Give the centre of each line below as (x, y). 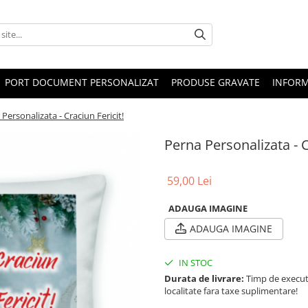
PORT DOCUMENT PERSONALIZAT (82, 82)
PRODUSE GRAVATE (216, 82)
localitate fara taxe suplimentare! (231, 291)
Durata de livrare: (204, 278)
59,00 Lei (189, 181)
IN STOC (195, 263)
